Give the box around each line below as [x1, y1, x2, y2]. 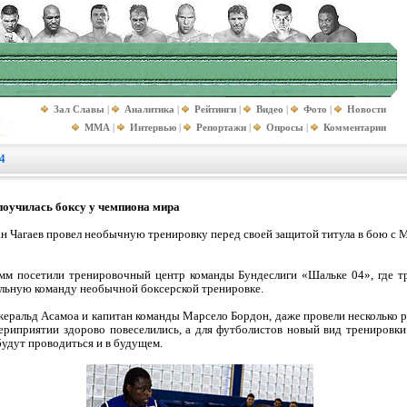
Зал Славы [54, 104, 104, 114]
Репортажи [196, 122, 246, 133]
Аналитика [124, 104, 174, 114]
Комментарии [323, 122, 386, 133]
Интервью [130, 122, 176, 133]
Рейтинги [194, 104, 236, 114]
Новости [347, 104, 386, 114]
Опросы [266, 122, 303, 133]
